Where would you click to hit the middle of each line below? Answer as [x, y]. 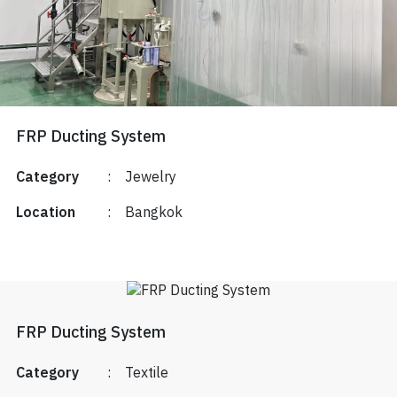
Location [45, 214]
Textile [146, 374]
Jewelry [150, 178]
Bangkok [153, 214]
